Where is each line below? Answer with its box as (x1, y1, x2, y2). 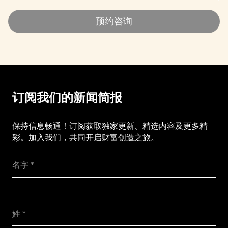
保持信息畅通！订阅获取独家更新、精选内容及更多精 (12, 120, 208, 132)
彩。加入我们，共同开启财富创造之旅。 (12, 131, 159, 144)
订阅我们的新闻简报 (12, 90, 122, 105)
